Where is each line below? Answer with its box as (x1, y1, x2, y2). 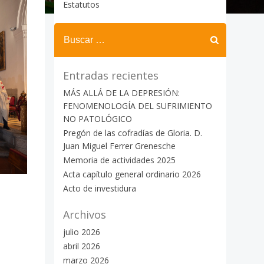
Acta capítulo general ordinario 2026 (63, 169, 201, 180)
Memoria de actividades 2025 (63, 154, 176, 166)
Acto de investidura (63, 183, 136, 194)
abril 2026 (63, 240, 100, 252)
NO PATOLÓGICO (63, 113, 132, 124)
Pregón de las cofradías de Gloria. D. (63, 127, 202, 138)
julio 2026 (63, 226, 100, 237)
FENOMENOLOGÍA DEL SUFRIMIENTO (63, 100, 212, 111)
